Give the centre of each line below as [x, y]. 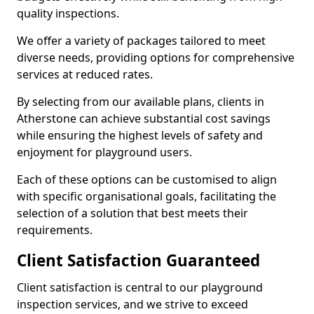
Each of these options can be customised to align [147, 179]
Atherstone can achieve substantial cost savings [144, 118]
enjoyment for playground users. [104, 152]
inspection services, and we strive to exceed [132, 304]
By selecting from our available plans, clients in [141, 102]
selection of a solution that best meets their [132, 213]
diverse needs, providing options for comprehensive [156, 57]
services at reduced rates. [85, 74]
